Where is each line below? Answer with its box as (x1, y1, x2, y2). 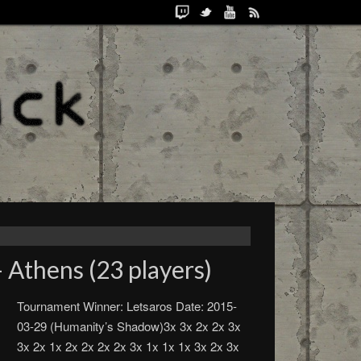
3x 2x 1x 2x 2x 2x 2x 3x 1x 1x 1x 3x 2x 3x (17, 338, 240, 355)
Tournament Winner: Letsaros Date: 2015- (17, 297, 238, 314)
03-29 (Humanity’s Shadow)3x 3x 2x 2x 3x (17, 317, 242, 334)
